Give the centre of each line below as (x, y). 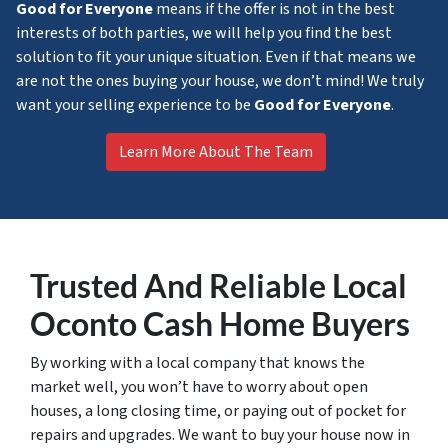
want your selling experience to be (135, 105)
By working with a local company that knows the (197, 363)
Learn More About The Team (216, 152)
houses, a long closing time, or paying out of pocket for (218, 411)
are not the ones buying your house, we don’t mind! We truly (220, 81)
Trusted (84, 285)
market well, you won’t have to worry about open (199, 387)
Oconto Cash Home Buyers (220, 323)
